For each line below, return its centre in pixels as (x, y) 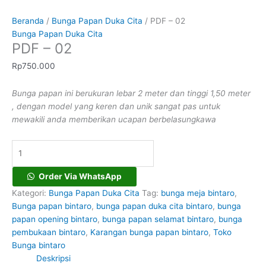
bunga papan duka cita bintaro (154, 206)
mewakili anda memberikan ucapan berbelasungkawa (115, 120)
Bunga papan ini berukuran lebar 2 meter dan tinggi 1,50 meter (131, 94)
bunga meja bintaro (198, 193)
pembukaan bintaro (49, 232)
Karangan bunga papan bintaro (149, 232)
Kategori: (30, 193)
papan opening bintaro (55, 219)
